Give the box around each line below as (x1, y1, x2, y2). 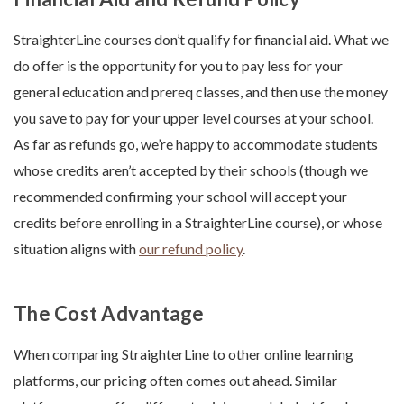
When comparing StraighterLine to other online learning (14, 345, 353, 363)
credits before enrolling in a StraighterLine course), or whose (14, 214, 382, 232)
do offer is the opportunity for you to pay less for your (14, 57, 343, 75)
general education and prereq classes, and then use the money (14, 83, 388, 101)
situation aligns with (14, 240, 139, 258)
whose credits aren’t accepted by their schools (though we (14, 161, 368, 179)
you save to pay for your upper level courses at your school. (14, 109, 373, 127)
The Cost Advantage (14, 301, 208, 326)
